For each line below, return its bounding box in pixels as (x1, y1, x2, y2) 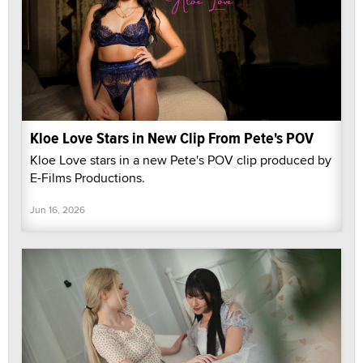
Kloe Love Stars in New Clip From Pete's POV (30, 126, 314, 150)
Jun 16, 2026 (30, 202, 85, 216)
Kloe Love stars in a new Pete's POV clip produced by (30, 150, 331, 169)
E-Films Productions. (30, 168, 145, 187)
